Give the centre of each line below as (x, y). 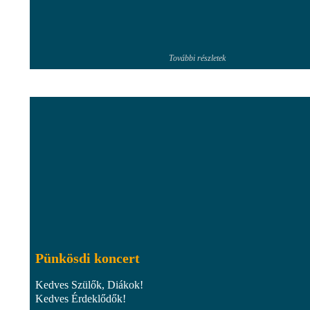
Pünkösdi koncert (88, 258)
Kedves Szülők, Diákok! (89, 284)
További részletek (197, 58)
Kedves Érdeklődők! (81, 298)
